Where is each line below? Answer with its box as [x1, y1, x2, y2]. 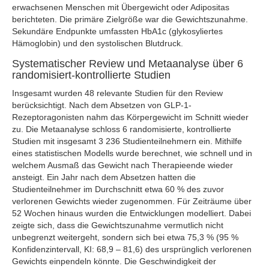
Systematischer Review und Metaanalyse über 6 [12, 58, 243, 70]
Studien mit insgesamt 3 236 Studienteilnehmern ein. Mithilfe [12, 136, 242, 146]
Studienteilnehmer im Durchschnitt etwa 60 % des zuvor [12, 184, 224, 194]
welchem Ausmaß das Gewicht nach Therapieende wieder [12, 160, 233, 170]
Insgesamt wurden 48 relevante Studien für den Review [12, 88, 223, 98]
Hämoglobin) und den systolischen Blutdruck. [12, 38, 183, 48]
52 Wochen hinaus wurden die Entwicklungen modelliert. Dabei [12, 208, 251, 218]
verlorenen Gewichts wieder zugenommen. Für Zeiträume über [12, 196, 252, 206]
